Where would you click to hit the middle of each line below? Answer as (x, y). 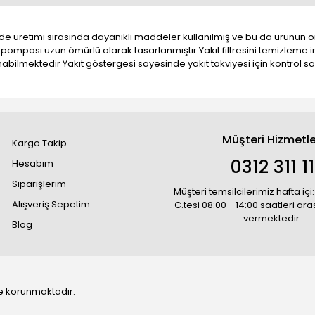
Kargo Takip (40, 143)
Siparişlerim (39, 184)
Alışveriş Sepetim (51, 204)
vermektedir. (273, 218)
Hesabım (33, 163)
